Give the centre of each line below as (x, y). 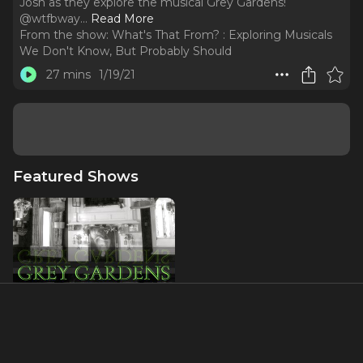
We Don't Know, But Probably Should (126, 51)
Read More (122, 19)
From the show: (64, 35)
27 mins (68, 75)
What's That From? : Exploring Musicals (222, 35)
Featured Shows (76, 176)
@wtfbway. (51, 19)
